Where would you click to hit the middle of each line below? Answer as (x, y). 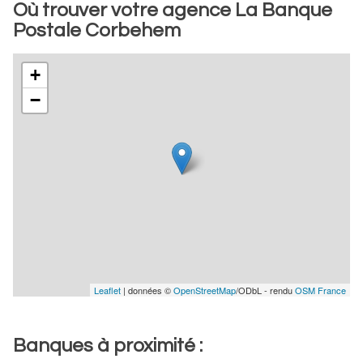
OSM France (320, 290)
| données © (147, 290)
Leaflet (107, 290)
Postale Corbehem (97, 30)
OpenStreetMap (205, 290)
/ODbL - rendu (265, 290)
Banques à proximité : (108, 346)
